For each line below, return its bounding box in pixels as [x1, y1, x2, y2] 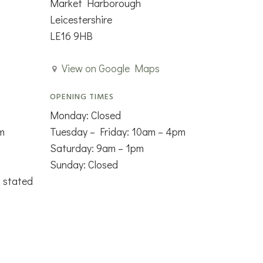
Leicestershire [49, 12, 112, 26]
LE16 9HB [49, 28, 93, 43]
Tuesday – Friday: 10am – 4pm [49, 124, 186, 139]
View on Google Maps [61, 60, 160, 75]
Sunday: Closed [49, 157, 118, 171]
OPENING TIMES [49, 90, 114, 104]
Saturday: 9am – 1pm [49, 140, 144, 155]
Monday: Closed [49, 107, 121, 122]
